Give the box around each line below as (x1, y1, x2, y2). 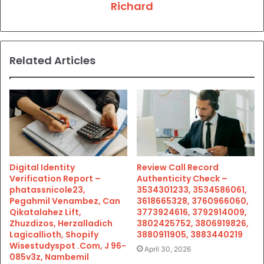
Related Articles (9, 52, 95, 68)
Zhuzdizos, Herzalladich (9, 217, 113, 229)
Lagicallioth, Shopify (9, 228, 98, 240)
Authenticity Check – (137, 172, 227, 184)
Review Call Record (137, 161, 219, 173)
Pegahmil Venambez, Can (9, 194, 120, 207)
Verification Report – (9, 172, 101, 184)
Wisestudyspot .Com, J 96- (9, 239, 126, 252)
